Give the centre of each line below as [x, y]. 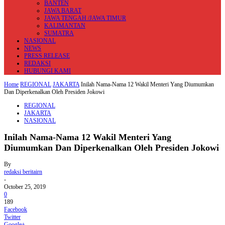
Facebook [16, 209]
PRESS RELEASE [47, 56]
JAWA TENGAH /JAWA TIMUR [85, 18]
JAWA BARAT [63, 11]
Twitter [12, 217]
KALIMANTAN [65, 26]
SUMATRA [59, 33]
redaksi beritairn [23, 172]
